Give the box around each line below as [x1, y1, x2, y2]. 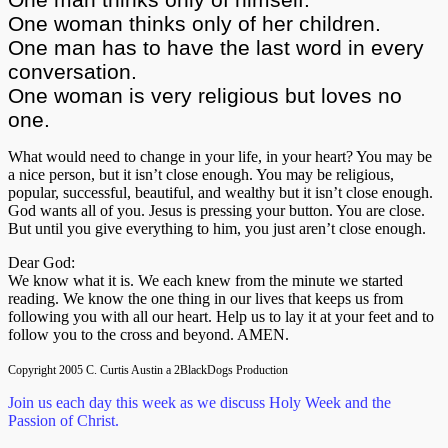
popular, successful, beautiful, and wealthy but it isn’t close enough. [8, 183, 433, 201]
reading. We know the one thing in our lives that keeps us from [8, 289, 403, 307]
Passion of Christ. [8, 411, 119, 429]
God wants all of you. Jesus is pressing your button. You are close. [8, 201, 425, 219]
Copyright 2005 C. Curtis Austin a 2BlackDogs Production [8, 362, 288, 377]
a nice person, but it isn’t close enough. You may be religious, [8, 165, 394, 183]
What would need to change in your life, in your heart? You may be [8, 147, 432, 165]
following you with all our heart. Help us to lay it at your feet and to [8, 307, 434, 325]
